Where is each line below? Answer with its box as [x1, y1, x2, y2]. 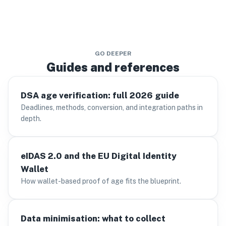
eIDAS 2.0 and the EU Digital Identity [21, 151, 177, 161]
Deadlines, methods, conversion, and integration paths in [21, 103, 203, 111]
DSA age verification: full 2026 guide [21, 90, 179, 100]
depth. [21, 115, 41, 123]
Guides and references [46, 60, 180, 74]
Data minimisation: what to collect [21, 213, 165, 223]
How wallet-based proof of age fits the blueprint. [21, 177, 181, 185]
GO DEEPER [95, 50, 131, 57]
